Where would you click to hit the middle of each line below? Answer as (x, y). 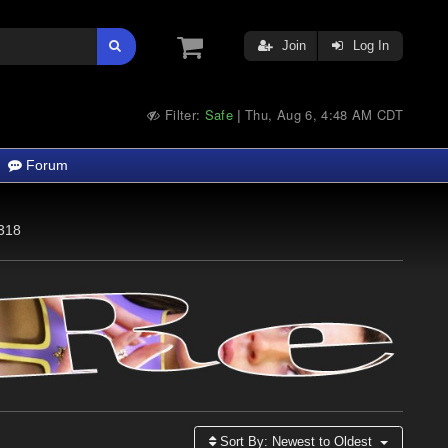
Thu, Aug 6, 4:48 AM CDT (324, 114)
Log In (369, 45)
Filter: (182, 114)
